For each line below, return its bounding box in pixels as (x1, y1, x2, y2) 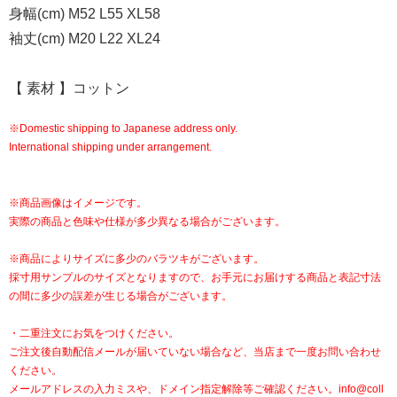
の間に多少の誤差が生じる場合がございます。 (9, 289, 232, 302)
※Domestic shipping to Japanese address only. (9, 121, 237, 135)
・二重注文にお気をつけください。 (9, 326, 179, 339)
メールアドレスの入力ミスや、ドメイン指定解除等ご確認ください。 (9, 382, 339, 395)
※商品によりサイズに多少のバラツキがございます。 (9, 252, 264, 265)
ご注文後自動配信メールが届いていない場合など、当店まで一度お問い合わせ (9, 345, 381, 358)
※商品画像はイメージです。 (9, 196, 147, 209)
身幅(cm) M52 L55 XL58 (9, 5, 160, 21)
